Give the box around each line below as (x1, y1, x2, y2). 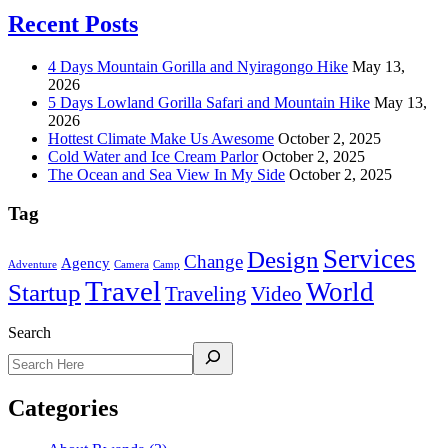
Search (8, 323, 51, 341)
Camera (114, 258, 149, 270)
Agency (61, 253, 110, 271)
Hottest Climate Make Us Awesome (48, 130, 274, 148)
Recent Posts (8, 11, 138, 38)
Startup (8, 277, 81, 306)
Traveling (165, 281, 247, 306)
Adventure (8, 258, 57, 270)
